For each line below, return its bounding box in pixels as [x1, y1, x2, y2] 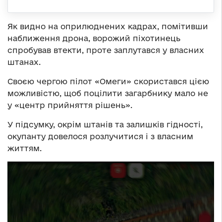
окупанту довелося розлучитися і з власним [7, 131, 193, 141]
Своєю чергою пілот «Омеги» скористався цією [7, 76, 209, 86]
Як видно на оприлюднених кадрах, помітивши [7, 21, 208, 31]
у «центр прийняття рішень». [7, 100, 132, 110]
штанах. [7, 57, 41, 66]
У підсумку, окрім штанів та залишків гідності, [7, 119, 203, 129]
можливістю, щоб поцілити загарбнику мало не [7, 88, 208, 98]
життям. [7, 143, 42, 153]
